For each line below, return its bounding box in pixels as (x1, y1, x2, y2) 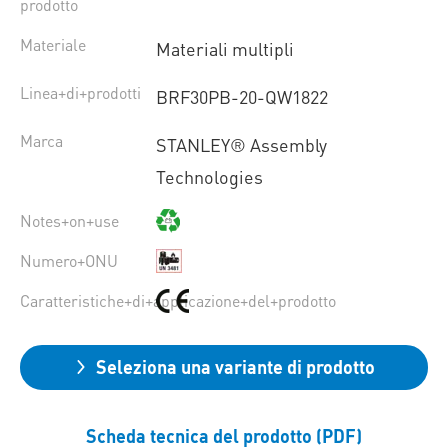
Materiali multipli (155, 37, 294, 61)
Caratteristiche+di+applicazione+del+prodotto (20, 290, 336, 312)
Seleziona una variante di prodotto (95, 355, 375, 379)
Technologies (155, 165, 263, 189)
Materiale (20, 34, 86, 56)
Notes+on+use (20, 210, 119, 232)
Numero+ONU (20, 250, 118, 272)
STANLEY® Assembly (155, 133, 327, 157)
